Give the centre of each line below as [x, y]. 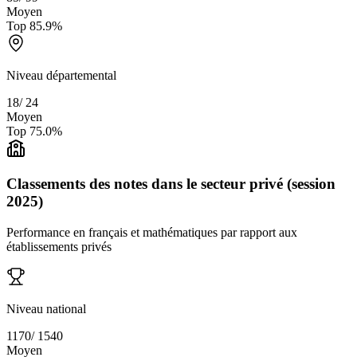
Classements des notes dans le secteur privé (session [171, 184]
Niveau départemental [61, 75]
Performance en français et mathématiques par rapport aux [152, 233]
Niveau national [46, 309]
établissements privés [59, 247]
